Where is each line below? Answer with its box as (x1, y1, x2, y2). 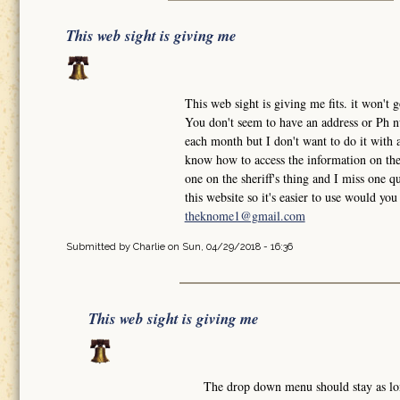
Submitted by (66, 241, 133, 254)
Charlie (133, 241, 165, 254)
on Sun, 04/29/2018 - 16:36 (165, 241, 293, 254)
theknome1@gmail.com (184, 207, 305, 225)
